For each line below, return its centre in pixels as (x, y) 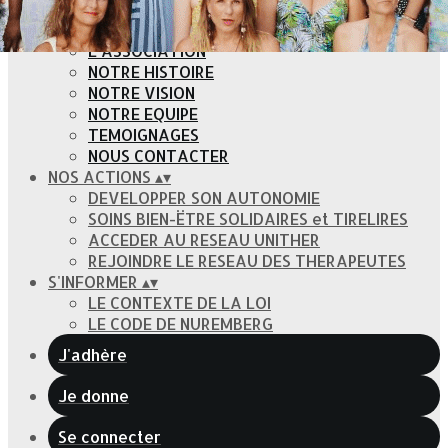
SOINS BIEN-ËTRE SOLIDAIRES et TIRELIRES (248, 218)
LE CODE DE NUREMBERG (180, 323)
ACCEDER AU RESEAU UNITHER (204, 239)
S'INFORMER (95, 281)
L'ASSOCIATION (147, 50)
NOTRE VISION (141, 92)
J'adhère (92, 354)
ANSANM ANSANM (118, 29)
